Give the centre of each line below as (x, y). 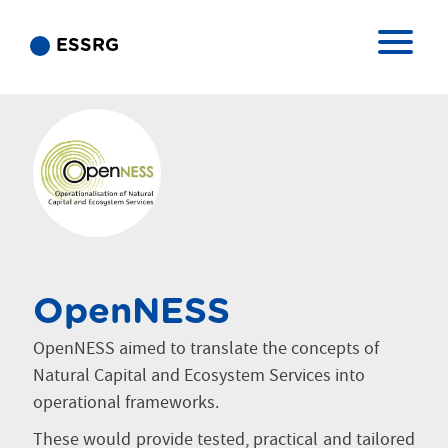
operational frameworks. (126, 403)
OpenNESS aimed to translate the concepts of (206, 349)
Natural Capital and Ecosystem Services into (199, 376)
